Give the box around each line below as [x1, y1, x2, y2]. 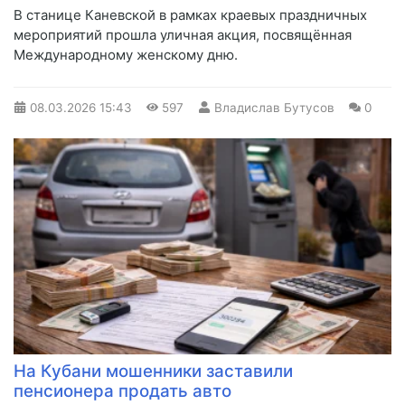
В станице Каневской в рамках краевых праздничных [14, 5, 367, 24]
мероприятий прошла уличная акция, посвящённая [14, 25, 352, 43]
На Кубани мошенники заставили [14, 360, 293, 381]
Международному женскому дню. [14, 45, 238, 63]
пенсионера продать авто [14, 380, 231, 401]
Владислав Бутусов [213, 99, 334, 115]
